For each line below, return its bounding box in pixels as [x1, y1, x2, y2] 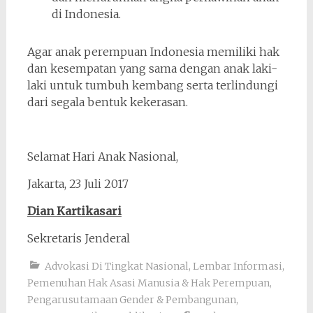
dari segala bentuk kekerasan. [27, 94, 188, 109]
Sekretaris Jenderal [27, 231, 130, 245]
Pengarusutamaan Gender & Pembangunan [27, 293, 236, 306]
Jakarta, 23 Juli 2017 [27, 176, 129, 191]
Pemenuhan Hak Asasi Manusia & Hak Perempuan [27, 276, 270, 289]
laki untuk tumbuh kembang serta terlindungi [27, 78, 278, 92]
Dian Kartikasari [27, 203, 122, 218]
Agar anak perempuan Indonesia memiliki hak [27, 44, 279, 59]
